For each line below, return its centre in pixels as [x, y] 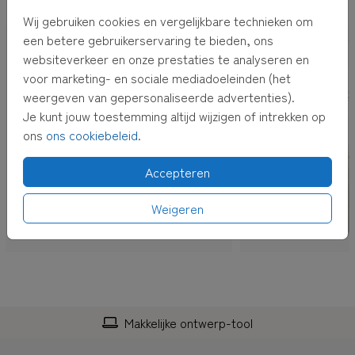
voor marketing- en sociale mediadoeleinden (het [157, 78]
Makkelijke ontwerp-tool [189, 322]
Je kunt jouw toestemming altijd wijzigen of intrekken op [174, 116]
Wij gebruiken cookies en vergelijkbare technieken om [168, 21]
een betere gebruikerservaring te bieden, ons [148, 40]
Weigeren [177, 208]
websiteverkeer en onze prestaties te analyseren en [166, 59]
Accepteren [177, 172]
